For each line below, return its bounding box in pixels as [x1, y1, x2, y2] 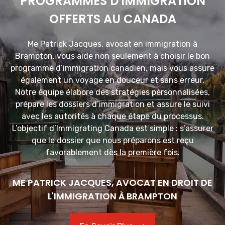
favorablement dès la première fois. [45, 147, 180, 157]
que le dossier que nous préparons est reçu [31, 135, 194, 145]
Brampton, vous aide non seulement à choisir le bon [15, 51, 210, 61]
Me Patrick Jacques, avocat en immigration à [28, 39, 197, 49]
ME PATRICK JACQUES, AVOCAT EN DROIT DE [13, 176, 212, 189]
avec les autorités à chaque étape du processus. [21, 111, 204, 121]
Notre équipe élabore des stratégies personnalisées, [15, 87, 210, 97]
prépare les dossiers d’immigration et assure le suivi [15, 99, 210, 109]
